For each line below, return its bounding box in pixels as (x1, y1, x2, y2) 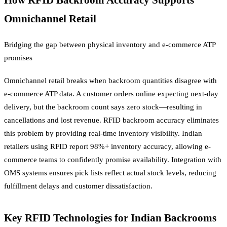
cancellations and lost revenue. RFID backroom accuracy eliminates (4, 116, 219, 124)
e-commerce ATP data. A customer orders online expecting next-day (4, 89, 218, 98)
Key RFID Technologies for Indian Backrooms (4, 211, 216, 224)
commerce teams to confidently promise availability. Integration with (4, 155, 221, 164)
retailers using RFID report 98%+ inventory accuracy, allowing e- (4, 142, 211, 150)
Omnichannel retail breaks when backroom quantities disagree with (4, 76, 217, 85)
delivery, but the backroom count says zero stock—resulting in (4, 102, 202, 111)
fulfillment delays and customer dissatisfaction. (4, 181, 153, 190)
